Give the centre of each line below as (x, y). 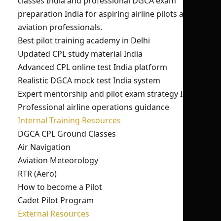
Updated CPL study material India (80, 54)
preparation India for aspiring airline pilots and (106, 14)
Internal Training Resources (69, 120)
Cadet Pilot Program (56, 200)
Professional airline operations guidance (93, 107)
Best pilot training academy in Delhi (84, 40)
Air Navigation (44, 147)
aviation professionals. (60, 27)
